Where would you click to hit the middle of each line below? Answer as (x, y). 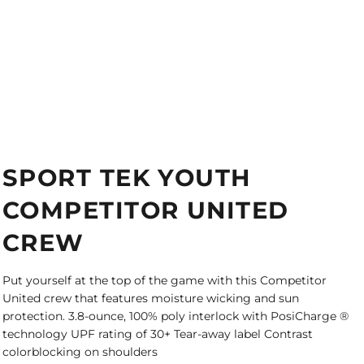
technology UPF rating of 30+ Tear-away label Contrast (158, 334)
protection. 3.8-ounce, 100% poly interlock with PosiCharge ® (175, 316)
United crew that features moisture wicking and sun (151, 298)
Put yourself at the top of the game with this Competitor (165, 280)
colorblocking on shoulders (80, 352)
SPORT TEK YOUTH (127, 178)
